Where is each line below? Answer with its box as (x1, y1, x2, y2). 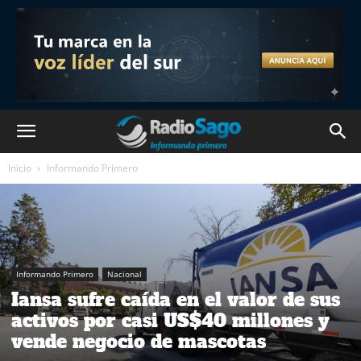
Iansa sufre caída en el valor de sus (11, 287, 340, 312)
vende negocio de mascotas (11, 329, 266, 354)
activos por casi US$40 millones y (11, 308, 330, 333)
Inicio (8, 161, 31, 175)
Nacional (107, 268, 142, 280)
